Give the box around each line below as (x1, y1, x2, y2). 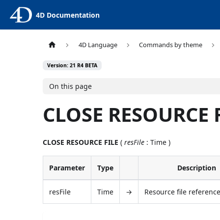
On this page (49, 81, 92, 91)
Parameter (49, 163, 85, 172)
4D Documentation (35, 10, 100, 20)
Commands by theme (138, 40, 202, 50)
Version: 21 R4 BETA (47, 62, 98, 69)
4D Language (78, 40, 117, 50)
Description (177, 163, 217, 172)
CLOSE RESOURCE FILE (43, 137, 119, 147)
